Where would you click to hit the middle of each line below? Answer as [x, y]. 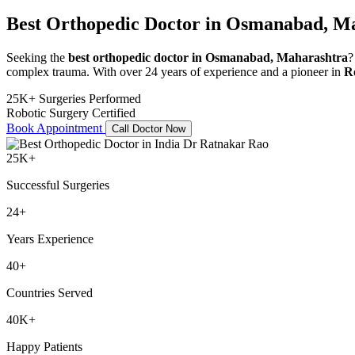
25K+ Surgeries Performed [74, 99]
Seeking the [37, 58]
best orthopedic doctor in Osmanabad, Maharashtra [208, 58]
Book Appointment [56, 128]
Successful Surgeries [58, 185]
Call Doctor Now [149, 129]
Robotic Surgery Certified [71, 113]
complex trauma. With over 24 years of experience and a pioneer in [175, 72]
